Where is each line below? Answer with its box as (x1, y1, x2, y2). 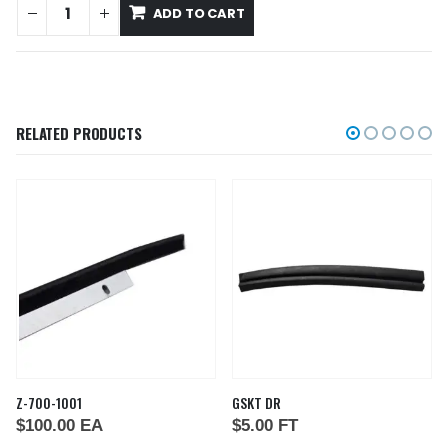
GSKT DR (232, 392, 281, 413)
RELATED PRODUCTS (16, 121, 142, 144)
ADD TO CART (152, 3, 245, 23)
